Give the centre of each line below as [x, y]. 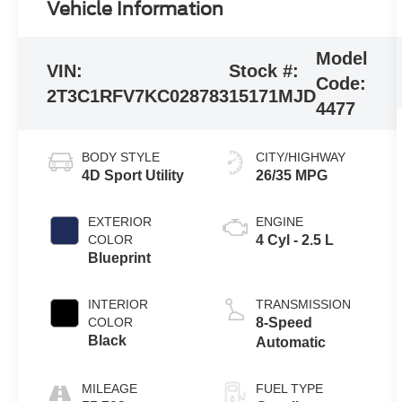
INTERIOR [118, 305]
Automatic [291, 343]
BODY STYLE [121, 157]
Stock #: [264, 71]
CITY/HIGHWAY [301, 157]
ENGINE [280, 222]
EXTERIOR [120, 222]
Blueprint [120, 258]
